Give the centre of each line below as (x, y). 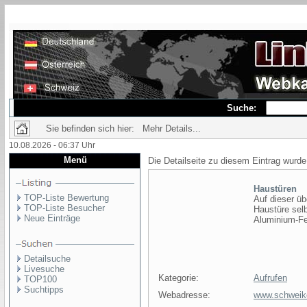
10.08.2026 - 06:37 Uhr (52, 145)
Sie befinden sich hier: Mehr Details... (123, 128)
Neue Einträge (52, 218)
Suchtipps (44, 290)
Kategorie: (179, 278)
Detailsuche (47, 259)
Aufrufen (270, 278)
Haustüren (275, 189)
